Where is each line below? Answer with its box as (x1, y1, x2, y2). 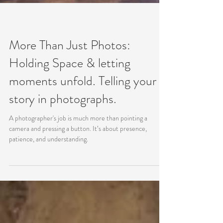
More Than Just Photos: (9, 60, 130, 78)
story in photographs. (9, 113, 116, 132)
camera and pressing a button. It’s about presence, (9, 147, 147, 157)
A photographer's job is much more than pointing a (9, 137, 147, 147)
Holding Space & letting (9, 78, 130, 96)
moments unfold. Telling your (9, 96, 156, 114)
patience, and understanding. (9, 158, 88, 168)
